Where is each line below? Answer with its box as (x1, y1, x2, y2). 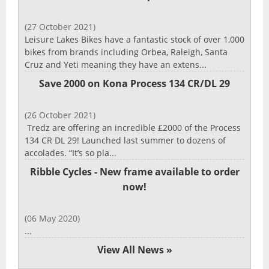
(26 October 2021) (25, 109, 95, 121)
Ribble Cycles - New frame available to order (29, 165, 240, 178)
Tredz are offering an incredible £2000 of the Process (25, 121, 241, 133)
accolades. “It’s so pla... (25, 147, 116, 159)
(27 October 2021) (25, 20, 95, 32)
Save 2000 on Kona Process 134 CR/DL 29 (39, 76, 230, 90)
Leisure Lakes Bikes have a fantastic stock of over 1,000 (25, 33, 244, 45)
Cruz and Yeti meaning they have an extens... (25, 58, 207, 70)
